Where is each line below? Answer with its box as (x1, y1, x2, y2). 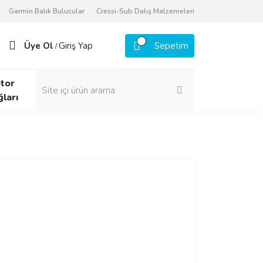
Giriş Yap (59, 40, 93, 52)
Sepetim (154, 40, 188, 52)
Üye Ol (24, 40, 53, 52)
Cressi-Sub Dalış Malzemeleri (96, 6, 194, 16)
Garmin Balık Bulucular (9, 6, 85, 16)
